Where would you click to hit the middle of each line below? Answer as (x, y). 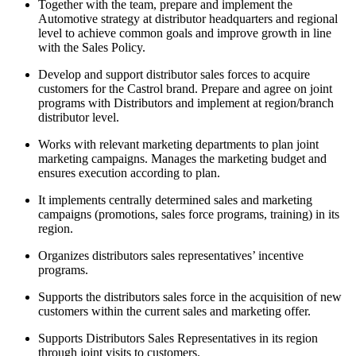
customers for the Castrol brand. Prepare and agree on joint (185, 88)
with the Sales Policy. (92, 47)
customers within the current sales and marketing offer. (174, 311)
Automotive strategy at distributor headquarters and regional (188, 18)
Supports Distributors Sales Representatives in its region (178, 338)
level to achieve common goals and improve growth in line (185, 33)
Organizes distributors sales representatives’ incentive (171, 255)
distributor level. (79, 117)
